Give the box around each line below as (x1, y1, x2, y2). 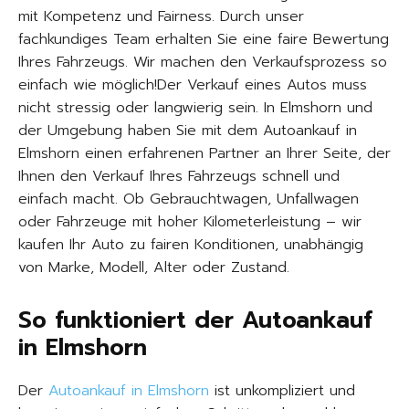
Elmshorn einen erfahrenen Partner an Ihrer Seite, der (18, 142, 391, 164)
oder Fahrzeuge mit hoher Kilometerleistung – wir (18, 211, 362, 233)
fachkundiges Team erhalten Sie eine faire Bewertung (18, 28, 389, 50)
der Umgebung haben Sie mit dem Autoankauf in (18, 120, 357, 142)
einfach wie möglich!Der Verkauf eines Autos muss (18, 74, 367, 96)
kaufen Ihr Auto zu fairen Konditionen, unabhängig (18, 234, 363, 256)
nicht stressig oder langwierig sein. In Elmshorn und (18, 97, 372, 119)
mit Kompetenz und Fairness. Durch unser (18, 5, 304, 27)
